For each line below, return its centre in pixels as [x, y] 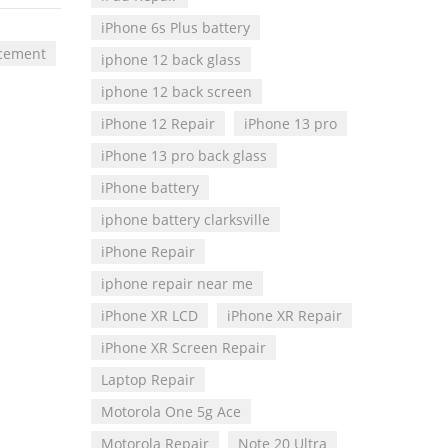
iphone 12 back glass [171, 60]
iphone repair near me [177, 284]
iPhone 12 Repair [158, 124]
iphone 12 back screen [176, 92]
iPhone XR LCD [149, 316]
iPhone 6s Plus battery [175, 28]
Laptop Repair [148, 380]
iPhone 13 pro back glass [184, 156]
